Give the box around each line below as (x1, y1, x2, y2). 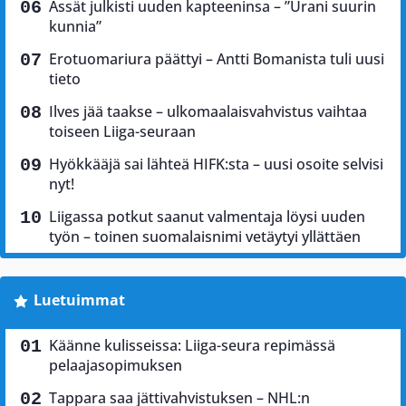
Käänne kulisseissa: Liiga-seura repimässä (49, 334, 335, 355)
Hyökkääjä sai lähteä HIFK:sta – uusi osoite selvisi (49, 153, 383, 174)
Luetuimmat (33, 289, 125, 310)
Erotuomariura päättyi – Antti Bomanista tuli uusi (49, 48, 384, 69)
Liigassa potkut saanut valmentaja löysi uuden (49, 206, 365, 227)
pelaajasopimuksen (49, 354, 182, 375)
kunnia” (49, 15, 101, 36)
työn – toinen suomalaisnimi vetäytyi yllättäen (49, 226, 361, 246)
